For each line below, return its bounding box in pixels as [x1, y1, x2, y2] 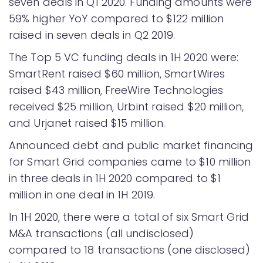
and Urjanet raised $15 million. [9, 116, 166, 130]
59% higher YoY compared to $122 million [9, 11, 224, 26]
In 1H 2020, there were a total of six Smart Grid [9, 210, 249, 224]
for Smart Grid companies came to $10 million [9, 154, 251, 169]
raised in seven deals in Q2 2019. [9, 28, 176, 42]
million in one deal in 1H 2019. [9, 187, 156, 202]
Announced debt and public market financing [9, 138, 254, 153]
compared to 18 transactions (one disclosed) [9, 242, 251, 257]
